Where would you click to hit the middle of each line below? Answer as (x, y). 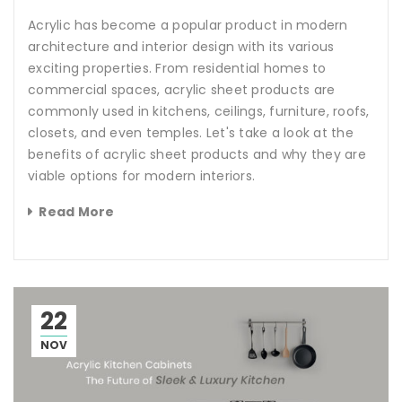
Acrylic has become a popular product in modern (188, 25)
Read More (77, 211)
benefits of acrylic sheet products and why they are (197, 154)
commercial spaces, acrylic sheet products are (182, 89)
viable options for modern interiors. (141, 175)
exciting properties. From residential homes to (177, 68)
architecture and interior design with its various (181, 46)
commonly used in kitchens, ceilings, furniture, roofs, (199, 111)
